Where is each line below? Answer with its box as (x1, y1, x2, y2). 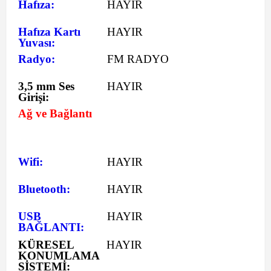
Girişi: (18, 91, 49, 103)
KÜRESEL (18, 238, 74, 251)
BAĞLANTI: (18, 221, 84, 233)
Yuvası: (18, 36, 55, 49)
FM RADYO (107, 53, 169, 65)
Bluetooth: (18, 183, 70, 195)
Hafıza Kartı (18, 25, 80, 38)
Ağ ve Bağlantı (18, 107, 92, 120)
